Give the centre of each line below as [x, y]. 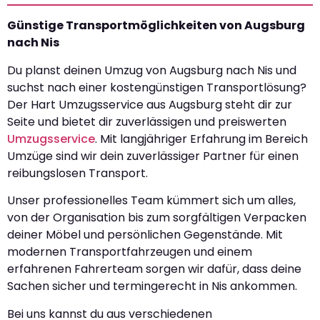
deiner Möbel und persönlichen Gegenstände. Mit [145, 235]
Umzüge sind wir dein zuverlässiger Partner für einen [153, 156]
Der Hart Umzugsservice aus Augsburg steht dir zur [150, 104]
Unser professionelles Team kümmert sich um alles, [151, 201]
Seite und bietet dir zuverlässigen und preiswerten [147, 121]
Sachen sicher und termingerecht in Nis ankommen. [152, 286]
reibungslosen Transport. [77, 173]
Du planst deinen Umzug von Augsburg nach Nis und [152, 70]
